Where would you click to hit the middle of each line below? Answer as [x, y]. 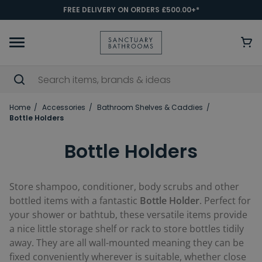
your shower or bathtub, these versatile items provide [128, 215]
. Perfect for [225, 201]
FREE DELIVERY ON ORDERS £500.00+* [131, 10]
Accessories [64, 107]
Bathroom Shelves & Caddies [150, 107]
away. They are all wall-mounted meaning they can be [127, 243]
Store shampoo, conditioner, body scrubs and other [124, 187]
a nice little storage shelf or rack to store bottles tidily [127, 229]
